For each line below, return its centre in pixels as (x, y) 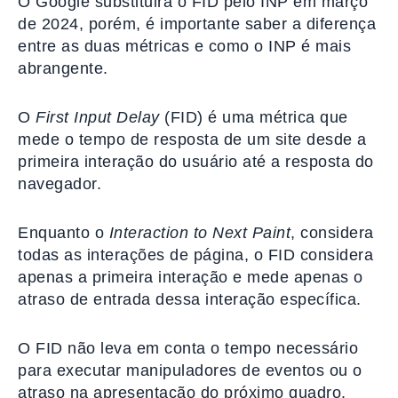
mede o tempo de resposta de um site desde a (192, 140)
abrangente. (63, 69)
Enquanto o (64, 233)
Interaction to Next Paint (199, 233)
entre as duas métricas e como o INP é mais (184, 47)
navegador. (60, 184)
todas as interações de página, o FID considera (195, 255)
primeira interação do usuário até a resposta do (196, 162)
